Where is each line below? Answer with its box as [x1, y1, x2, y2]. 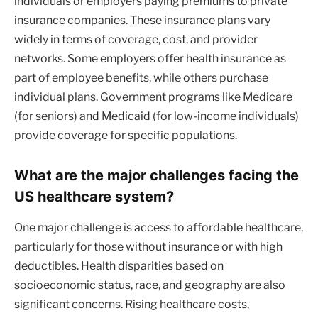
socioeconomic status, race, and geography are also [14, 278, 285, 292]
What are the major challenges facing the [14, 165, 299, 184]
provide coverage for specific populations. [14, 128, 237, 143]
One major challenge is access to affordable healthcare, [14, 221, 303, 235]
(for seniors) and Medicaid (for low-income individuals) [14, 109, 299, 124]
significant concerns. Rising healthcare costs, [14, 297, 249, 312]
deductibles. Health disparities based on [14, 259, 224, 273]
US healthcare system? [14, 187, 174, 205]
